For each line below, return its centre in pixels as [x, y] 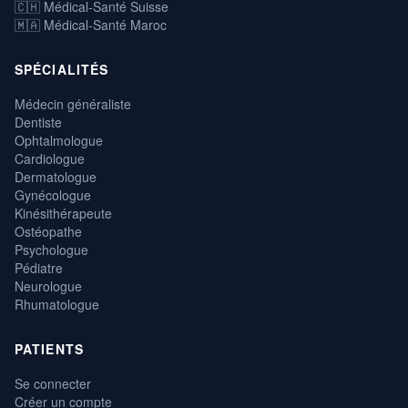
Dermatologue [56, 177]
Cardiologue [50, 159]
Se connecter [53, 384]
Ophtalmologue [59, 141]
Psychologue [51, 250]
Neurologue [48, 286]
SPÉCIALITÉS [62, 70]
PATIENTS [49, 349]
